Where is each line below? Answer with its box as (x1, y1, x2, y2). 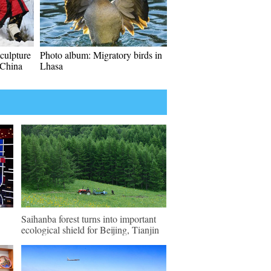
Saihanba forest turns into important (21, 212, 156, 225)
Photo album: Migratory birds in (40, 48, 162, 61)
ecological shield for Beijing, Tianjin (21, 223, 159, 236)
